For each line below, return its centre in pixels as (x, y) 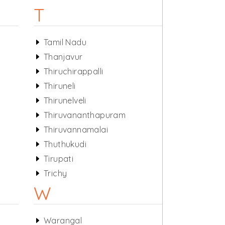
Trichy (55, 173)
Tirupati (59, 159)
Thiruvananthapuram (85, 115)
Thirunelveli (65, 100)
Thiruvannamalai (76, 130)
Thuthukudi (65, 144)
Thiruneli (60, 86)
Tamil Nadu (65, 42)
